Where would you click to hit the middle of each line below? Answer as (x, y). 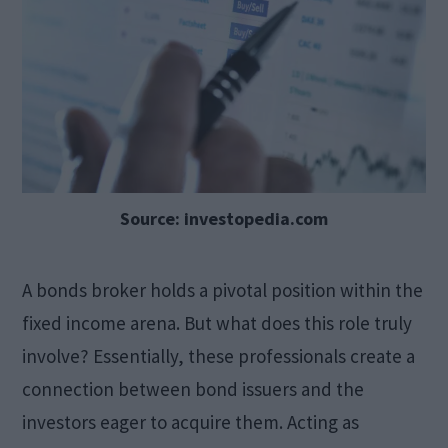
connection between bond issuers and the (193, 388)
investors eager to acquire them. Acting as (191, 421)
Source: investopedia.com (224, 218)
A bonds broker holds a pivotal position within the (223, 289)
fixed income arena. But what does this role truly (217, 322)
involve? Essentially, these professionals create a (219, 355)
